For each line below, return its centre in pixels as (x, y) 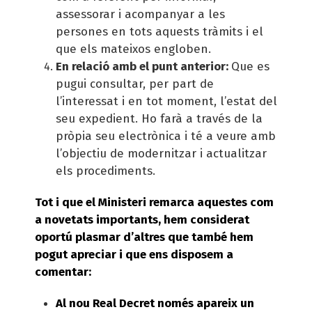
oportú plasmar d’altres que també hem (144, 237)
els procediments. (106, 171)
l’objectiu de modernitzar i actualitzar (161, 153)
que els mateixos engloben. (133, 49)
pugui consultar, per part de (135, 84)
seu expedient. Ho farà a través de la (159, 118)
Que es (250, 66)
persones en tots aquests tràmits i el (159, 31)
